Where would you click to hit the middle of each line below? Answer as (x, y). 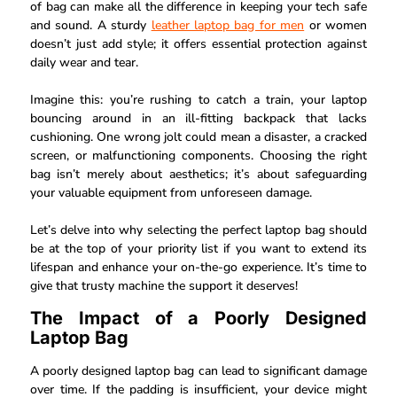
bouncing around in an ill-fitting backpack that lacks (198, 119)
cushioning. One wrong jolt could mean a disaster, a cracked (198, 137)
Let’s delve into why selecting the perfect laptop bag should (198, 230)
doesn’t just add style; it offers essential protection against (198, 44)
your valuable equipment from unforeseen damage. (171, 193)
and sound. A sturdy (91, 26)
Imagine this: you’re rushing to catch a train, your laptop (198, 100)
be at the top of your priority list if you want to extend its (198, 249)
